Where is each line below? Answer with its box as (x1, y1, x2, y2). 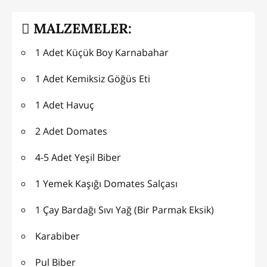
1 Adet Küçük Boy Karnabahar (35, 45, 169, 59)
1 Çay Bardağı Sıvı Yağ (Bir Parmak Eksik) (35, 203, 214, 216)
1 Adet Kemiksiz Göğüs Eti (35, 72, 150, 85)
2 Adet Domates (35, 124, 107, 138)
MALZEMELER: (30, 20, 132, 38)
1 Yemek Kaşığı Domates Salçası (35, 176, 178, 190)
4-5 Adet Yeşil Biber (35, 150, 121, 164)
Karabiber (35, 229, 80, 243)
